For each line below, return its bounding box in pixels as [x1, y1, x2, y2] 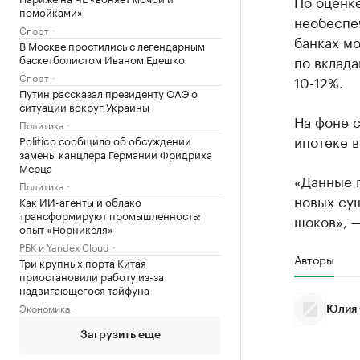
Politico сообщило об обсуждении [19, 132, 191, 148]
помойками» [19, 3, 83, 19]
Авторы [293, 250, 334, 268]
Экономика [19, 300, 70, 315]
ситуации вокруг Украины [19, 98, 149, 114]
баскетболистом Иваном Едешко [19, 51, 185, 67]
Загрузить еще [80, 329, 161, 341]
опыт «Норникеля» [19, 220, 113, 236]
